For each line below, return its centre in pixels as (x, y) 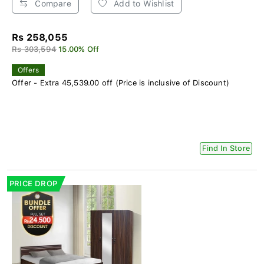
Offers (29, 70)
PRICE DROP (33, 183)
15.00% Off (79, 49)
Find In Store (226, 148)
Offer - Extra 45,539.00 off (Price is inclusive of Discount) (121, 82)
